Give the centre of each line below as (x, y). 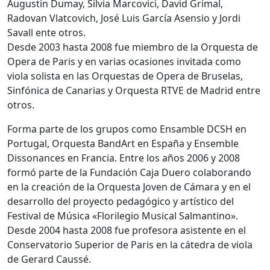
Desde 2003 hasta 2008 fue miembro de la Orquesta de (133, 47)
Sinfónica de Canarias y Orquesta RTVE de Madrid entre (134, 91)
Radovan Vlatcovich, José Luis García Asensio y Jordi (124, 18)
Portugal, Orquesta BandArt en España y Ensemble (123, 144)
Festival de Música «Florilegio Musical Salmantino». (123, 216)
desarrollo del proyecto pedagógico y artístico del (121, 202)
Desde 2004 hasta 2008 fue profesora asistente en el (127, 231)
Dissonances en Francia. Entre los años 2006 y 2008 (124, 158)
